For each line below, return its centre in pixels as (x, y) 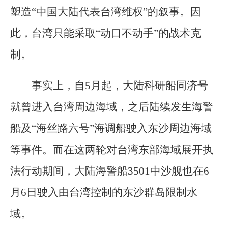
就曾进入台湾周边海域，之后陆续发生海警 (112, 107)
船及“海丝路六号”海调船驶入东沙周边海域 (111, 129)
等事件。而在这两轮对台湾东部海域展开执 (112, 150)
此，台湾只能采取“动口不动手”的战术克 (106, 33)
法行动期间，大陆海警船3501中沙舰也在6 (110, 171)
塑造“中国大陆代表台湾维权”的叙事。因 (106, 12)
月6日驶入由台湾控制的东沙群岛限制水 (104, 193)
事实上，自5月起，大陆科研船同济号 (120, 86)
